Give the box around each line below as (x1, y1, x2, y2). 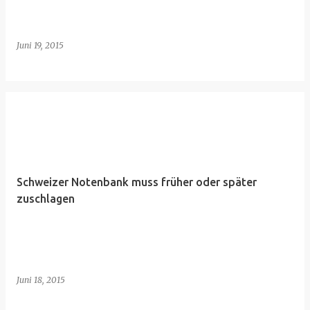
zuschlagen (17, 192, 75, 205)
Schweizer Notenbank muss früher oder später (17, 176, 257, 188)
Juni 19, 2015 (17, 40, 64, 51)
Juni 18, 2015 (17, 275, 65, 285)
